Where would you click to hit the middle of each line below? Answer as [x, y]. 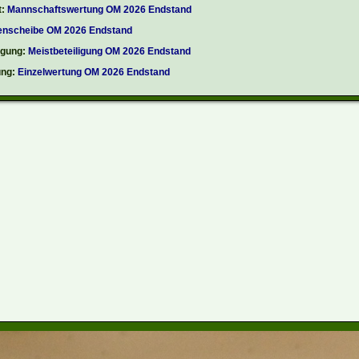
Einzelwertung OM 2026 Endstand [94, 72]
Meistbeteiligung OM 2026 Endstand [109, 51]
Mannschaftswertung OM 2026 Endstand [99, 10]
